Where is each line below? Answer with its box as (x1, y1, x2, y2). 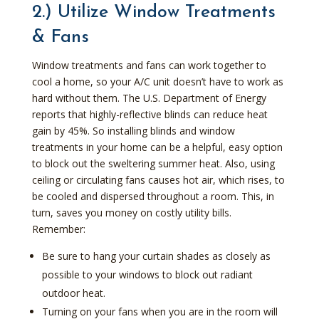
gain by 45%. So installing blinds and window (31, 124, 235, 137)
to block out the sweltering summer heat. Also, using (31, 157, 275, 170)
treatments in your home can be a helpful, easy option (31, 140, 283, 154)
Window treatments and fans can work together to (31, 58, 266, 72)
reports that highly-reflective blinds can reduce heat (31, 108, 268, 121)
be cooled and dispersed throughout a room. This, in (31, 189, 274, 203)
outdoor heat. (41, 286, 105, 300)
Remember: (31, 222, 85, 236)
